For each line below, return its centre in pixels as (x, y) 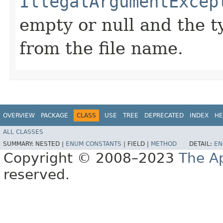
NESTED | (51, 144)
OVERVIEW (19, 115)
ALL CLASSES (23, 132)
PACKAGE (55, 115)
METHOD (164, 144)
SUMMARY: (19, 144)
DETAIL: (202, 144)
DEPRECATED (164, 115)
